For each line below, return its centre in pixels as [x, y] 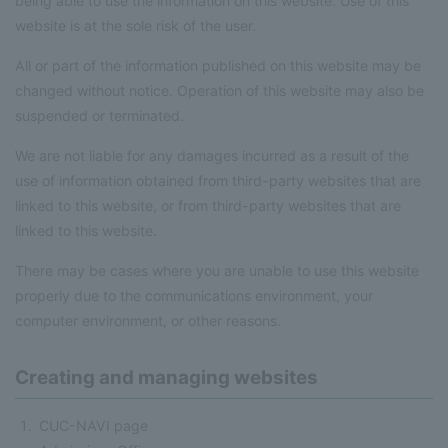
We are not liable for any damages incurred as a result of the [212, 155]
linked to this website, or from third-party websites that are [208, 205]
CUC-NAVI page [94, 425]
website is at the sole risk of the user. [135, 25]
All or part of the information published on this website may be [218, 65]
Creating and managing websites [166, 377]
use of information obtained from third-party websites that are [218, 180]
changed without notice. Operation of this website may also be [219, 90]
